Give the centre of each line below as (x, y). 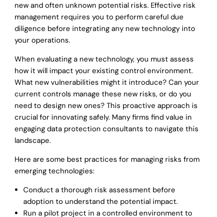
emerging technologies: (54, 171)
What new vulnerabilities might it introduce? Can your (107, 82)
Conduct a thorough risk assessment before (99, 190)
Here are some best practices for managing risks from (107, 159)
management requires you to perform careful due (99, 17)
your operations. (42, 40)
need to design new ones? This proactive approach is (106, 105)
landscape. (33, 140)
